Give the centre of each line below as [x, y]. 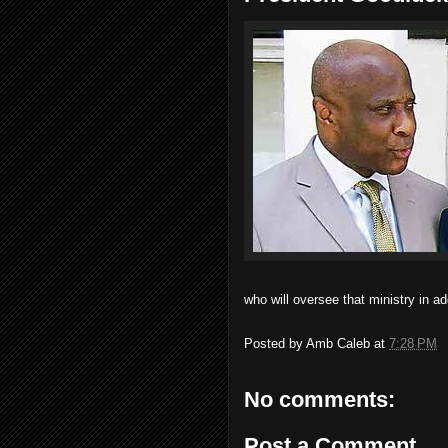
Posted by [275, 344]
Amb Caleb [338, 344]
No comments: [319, 399]
